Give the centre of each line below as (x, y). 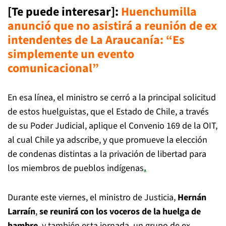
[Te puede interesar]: (64, 12)
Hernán (192, 197)
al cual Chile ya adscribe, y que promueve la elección (107, 140)
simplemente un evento (71, 54)
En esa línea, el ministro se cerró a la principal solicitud (112, 97)
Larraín (21, 211)
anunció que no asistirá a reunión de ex (112, 26)
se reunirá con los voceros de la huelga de (120, 211)
